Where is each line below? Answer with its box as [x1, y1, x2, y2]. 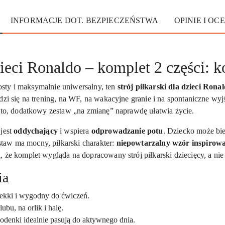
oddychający [14, 126, 58, 135]
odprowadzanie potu [91, 126, 163, 135]
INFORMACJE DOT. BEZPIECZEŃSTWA [10, 16, 158, 25]
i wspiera [57, 126, 91, 135]
